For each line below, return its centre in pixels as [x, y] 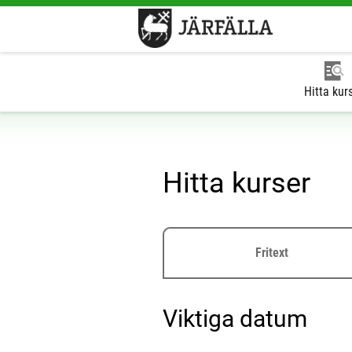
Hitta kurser [236, 183]
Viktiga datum [235, 319]
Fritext [272, 252]
